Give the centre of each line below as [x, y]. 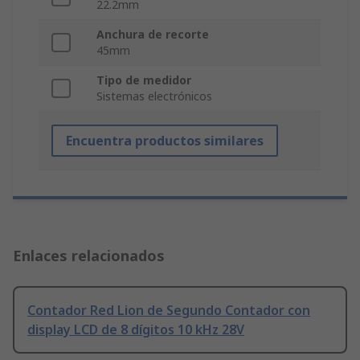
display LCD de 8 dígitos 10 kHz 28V [136, 330]
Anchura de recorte [153, 35]
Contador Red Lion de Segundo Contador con [169, 311]
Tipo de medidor [144, 80]
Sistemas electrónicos [154, 96]
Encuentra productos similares [165, 141]
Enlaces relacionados [89, 256]
